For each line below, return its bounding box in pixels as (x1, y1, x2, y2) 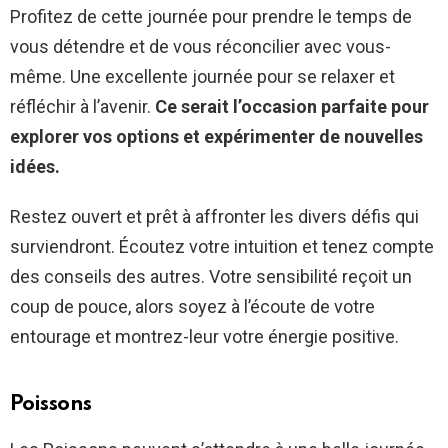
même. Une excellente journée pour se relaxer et (10, 66, 395, 88)
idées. (10, 156, 60, 178)
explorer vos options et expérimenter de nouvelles (10, 126, 423, 148)
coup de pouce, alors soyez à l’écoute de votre (10, 296, 375, 318)
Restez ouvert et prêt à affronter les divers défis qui (10, 206, 419, 228)
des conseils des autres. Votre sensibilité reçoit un (10, 266, 412, 288)
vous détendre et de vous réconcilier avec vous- (10, 36, 391, 58)
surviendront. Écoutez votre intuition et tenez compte (10, 236, 434, 258)
